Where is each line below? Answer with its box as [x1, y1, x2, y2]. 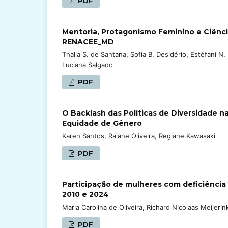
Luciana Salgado [62, 60, 113, 69]
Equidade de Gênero [62, 118, 142, 128]
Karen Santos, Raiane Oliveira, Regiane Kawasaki [62, 131, 215, 140]
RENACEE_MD [62, 37, 114, 46]
